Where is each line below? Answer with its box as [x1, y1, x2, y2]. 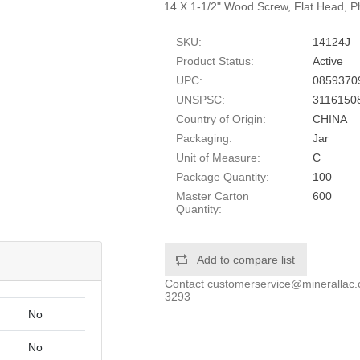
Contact [165, 277, 208, 290]
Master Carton [176, 190, 250, 202]
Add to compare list [197, 253, 296, 266]
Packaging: [176, 132, 233, 145]
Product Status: [176, 55, 255, 67]
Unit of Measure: [176, 151, 261, 164]
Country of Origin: [176, 112, 267, 125]
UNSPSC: [176, 93, 226, 106]
